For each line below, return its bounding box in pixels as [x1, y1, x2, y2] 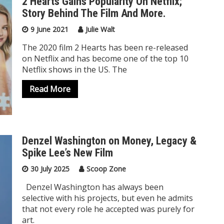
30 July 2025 [30, 164, 69, 174]
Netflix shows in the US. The [22, 63, 127, 75]
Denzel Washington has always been [22, 181, 163, 193]
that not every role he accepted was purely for [22, 203, 194, 215]
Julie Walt [85, 24, 115, 34]
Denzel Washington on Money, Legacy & [22, 134, 196, 147]
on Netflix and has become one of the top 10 [22, 52, 188, 64]
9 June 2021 [30, 24, 68, 34]
